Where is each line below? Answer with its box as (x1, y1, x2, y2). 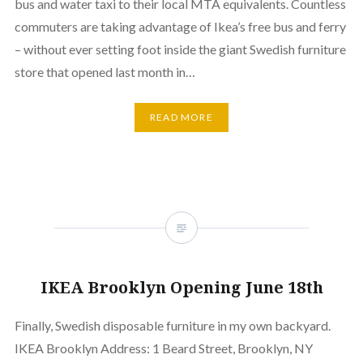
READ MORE (150, 111, 213, 124)
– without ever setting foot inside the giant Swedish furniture (14, 41, 346, 57)
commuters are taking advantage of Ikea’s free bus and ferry (14, 19, 346, 34)
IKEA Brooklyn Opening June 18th (40, 275, 323, 298)
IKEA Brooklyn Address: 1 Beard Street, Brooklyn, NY (14, 340, 313, 356)
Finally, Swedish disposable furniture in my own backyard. (14, 317, 331, 333)
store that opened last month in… (14, 64, 195, 79)
